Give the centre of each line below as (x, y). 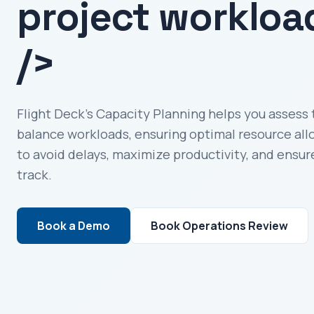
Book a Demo (74, 225)
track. (34, 174)
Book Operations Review (219, 225)
